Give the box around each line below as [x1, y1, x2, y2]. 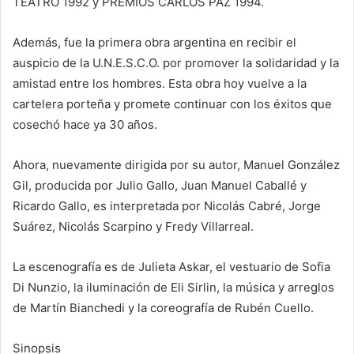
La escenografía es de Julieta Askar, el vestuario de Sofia [13, 259, 330, 275]
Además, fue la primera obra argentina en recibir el [13, 35, 296, 51]
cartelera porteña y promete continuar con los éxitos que [13, 96, 332, 112]
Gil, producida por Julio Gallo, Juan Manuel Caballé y [13, 178, 307, 194]
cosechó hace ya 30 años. [13, 117, 157, 133]
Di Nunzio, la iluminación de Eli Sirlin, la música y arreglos [13, 280, 334, 296]
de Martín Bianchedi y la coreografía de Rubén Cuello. [13, 300, 314, 316]
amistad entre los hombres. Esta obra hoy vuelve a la [13, 76, 307, 92]
